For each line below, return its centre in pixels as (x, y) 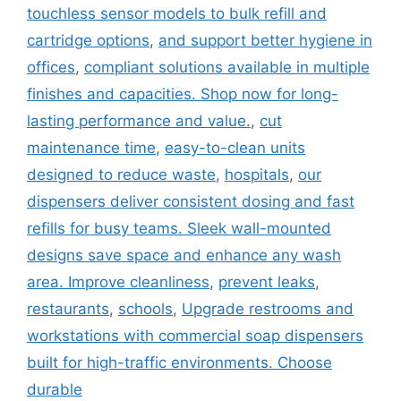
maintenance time (91, 147)
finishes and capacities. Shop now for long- (183, 94)
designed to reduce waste (121, 174)
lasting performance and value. (139, 120)
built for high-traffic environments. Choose (179, 362)
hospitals (257, 174)
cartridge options (88, 40)
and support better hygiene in (265, 40)
